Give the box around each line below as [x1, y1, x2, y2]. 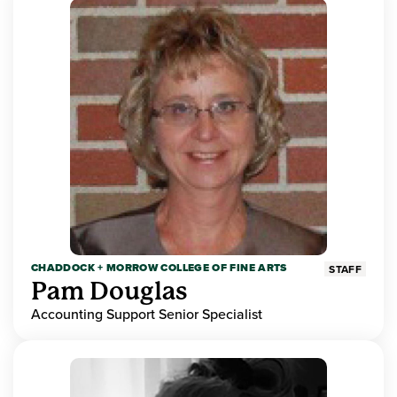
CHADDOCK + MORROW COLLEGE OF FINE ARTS [31, 260, 287, 276]
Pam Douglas [31, 276, 188, 307]
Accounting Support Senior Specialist [31, 304, 262, 324]
